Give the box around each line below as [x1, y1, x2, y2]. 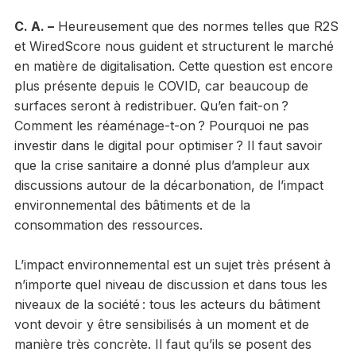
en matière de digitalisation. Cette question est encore [14, 57, 333, 74]
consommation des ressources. [14, 216, 203, 233]
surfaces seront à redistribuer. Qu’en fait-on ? [14, 97, 288, 114]
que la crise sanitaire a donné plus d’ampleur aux [14, 157, 310, 173]
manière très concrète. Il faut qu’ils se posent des [14, 335, 311, 352]
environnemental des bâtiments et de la [14, 196, 250, 213]
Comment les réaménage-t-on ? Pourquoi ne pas [14, 117, 309, 133]
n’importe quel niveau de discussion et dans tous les [14, 276, 327, 292]
